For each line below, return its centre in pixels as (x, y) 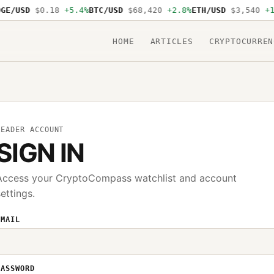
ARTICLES (172, 41)
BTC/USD (101, 10)
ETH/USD (203, 10)
